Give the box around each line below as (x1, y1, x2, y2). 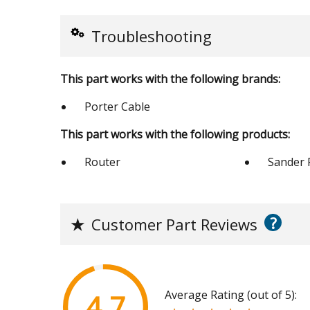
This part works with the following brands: (60, 71, 280, 87)
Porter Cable (84, 99, 150, 115)
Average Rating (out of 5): (165, 287, 297, 303)
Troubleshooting (91, 26, 212, 47)
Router (84, 154, 120, 170)
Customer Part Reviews (91, 214, 257, 235)
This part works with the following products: (60, 127, 290, 143)
